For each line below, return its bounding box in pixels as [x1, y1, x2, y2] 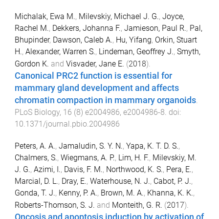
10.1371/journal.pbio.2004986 [15, 119, 120, 129]
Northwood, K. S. [106, 165, 163, 175]
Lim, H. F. [118, 153, 149, 163]
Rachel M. [15, 23, 49, 33]
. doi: [165, 108, 181, 117]
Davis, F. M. [64, 165, 103, 175]
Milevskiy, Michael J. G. [79, 12, 159, 22]
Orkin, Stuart [155, 35, 197, 45]
